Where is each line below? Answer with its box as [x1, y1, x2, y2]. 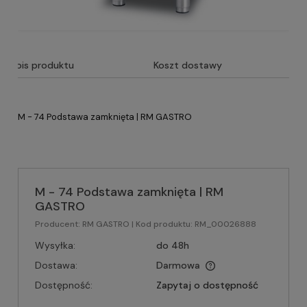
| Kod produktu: [132, 219, 193, 230]
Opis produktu [8, 59, 74, 71]
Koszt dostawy [153, 59, 222, 71]
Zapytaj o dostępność [156, 279, 258, 291]
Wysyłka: [35, 239, 75, 251]
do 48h [156, 239, 189, 251]
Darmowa [156, 259, 200, 271]
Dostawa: [35, 259, 77, 271]
